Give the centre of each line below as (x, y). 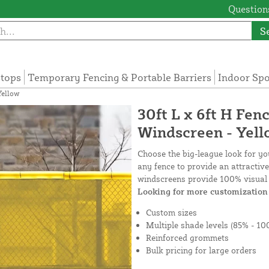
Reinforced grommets (187, 238)
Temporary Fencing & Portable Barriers (120, 77)
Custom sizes (171, 213)
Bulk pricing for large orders (201, 250)
